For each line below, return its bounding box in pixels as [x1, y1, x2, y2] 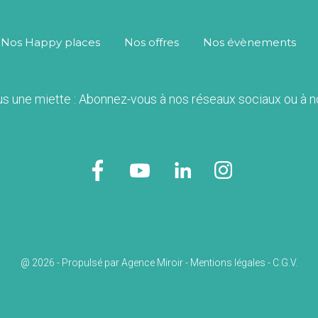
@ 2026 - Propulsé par [21, 256, 121, 268]
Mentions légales [190, 256, 265, 268]
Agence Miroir [121, 256, 183, 268]
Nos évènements [203, 35, 296, 49]
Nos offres [124, 35, 179, 49]
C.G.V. [273, 256, 297, 268]
